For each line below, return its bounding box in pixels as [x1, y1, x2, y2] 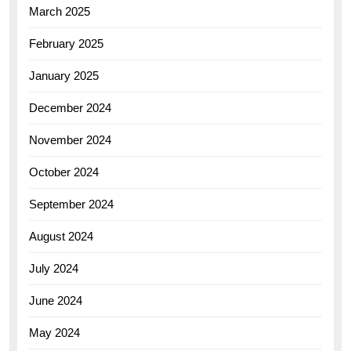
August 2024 [29, 230, 93, 244]
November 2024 [29, 133, 111, 147]
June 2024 [29, 294, 82, 308]
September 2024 [29, 197, 114, 212]
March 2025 [29, 5, 90, 19]
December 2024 [29, 101, 111, 115]
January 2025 [29, 69, 99, 83]
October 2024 [29, 165, 99, 179]
